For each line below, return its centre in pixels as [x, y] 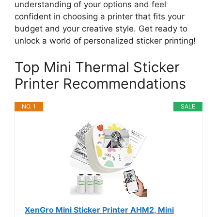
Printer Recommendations [100, 84]
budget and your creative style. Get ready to [101, 28]
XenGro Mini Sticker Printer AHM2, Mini [99, 210]
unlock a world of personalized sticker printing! [105, 40]
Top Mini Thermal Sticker [97, 67]
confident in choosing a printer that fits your [100, 16]
